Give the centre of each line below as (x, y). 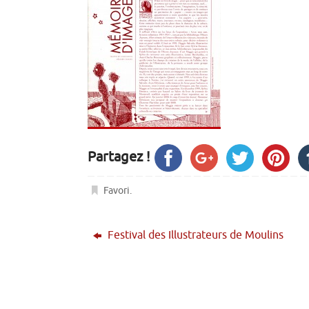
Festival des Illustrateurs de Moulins (195, 235)
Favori (117, 190)
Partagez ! (119, 157)
